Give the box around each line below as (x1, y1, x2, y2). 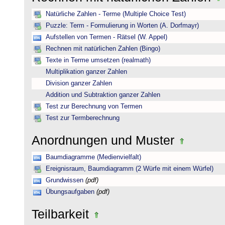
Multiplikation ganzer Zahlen (46, 68, 127, 75)
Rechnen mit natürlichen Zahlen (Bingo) (46, 45, 160, 52)
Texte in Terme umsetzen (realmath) (46, 57, 151, 64)
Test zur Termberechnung (46, 115, 120, 122)
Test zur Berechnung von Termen (46, 103, 142, 110)
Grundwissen (46, 177, 83, 184)
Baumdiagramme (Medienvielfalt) (46, 154, 141, 161)
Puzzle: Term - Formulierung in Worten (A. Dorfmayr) (46, 22, 199, 29)
